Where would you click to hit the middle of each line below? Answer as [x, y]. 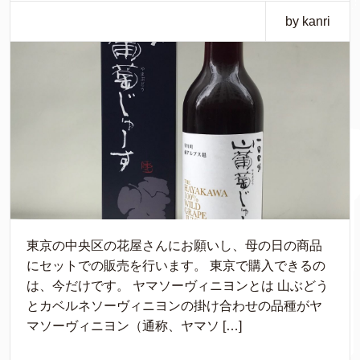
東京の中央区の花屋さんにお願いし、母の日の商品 [174, 246]
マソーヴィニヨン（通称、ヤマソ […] [134, 326]
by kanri [308, 21]
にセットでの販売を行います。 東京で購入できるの [176, 266]
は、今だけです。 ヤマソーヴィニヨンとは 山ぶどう [178, 286]
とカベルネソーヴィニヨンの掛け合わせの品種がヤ [174, 306]
